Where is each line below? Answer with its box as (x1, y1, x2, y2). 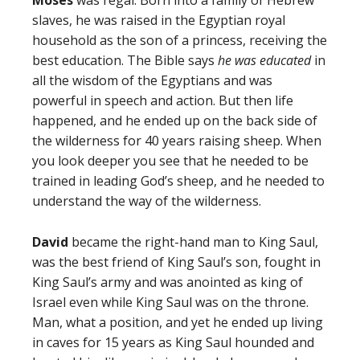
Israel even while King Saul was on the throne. (32, 293, 309, 311)
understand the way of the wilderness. (32, 192, 261, 210)
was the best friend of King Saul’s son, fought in (32, 253, 321, 271)
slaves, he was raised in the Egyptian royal (32, 11, 285, 29)
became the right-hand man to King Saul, (72, 233, 318, 251)
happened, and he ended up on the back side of (32, 112, 317, 129)
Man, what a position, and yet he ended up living (32, 313, 323, 331)
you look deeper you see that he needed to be (32, 152, 309, 170)
